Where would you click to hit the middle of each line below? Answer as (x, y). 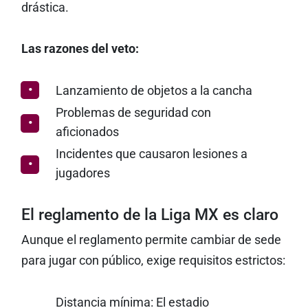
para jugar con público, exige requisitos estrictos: (153, 261)
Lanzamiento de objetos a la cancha (154, 91)
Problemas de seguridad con (133, 113)
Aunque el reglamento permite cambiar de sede (151, 240)
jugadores (82, 173)
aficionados (87, 132)
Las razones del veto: (80, 49)
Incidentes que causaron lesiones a (151, 154)
